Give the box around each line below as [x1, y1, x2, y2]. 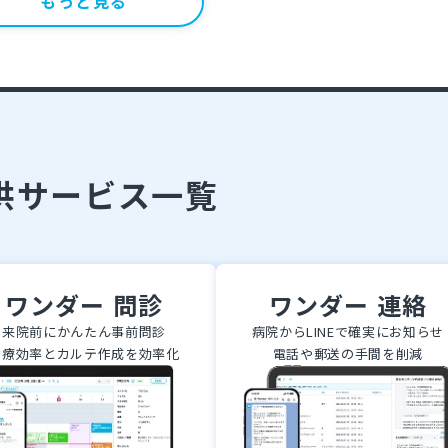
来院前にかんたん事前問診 [2, 322, 166, 341]
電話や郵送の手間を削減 [272, 344, 423, 363]
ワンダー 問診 [4, 287, 164, 322]
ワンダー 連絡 [268, 287, 427, 322]
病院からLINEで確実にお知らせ [251, 322, 444, 341]
